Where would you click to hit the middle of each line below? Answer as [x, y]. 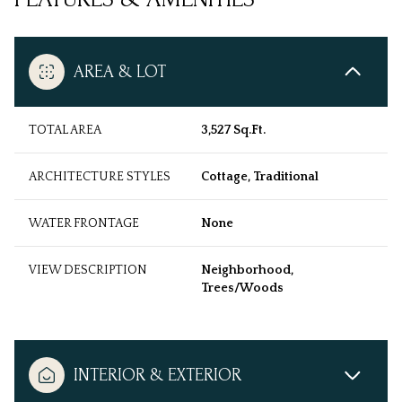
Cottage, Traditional [260, 177]
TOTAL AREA [65, 131]
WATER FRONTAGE [84, 224]
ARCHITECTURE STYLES [100, 177]
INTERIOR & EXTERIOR [157, 376]
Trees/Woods [242, 288]
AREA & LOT [120, 72]
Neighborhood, [247, 271]
